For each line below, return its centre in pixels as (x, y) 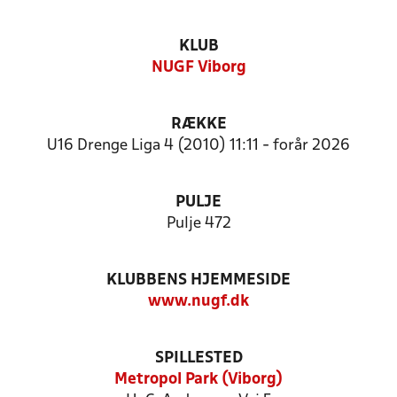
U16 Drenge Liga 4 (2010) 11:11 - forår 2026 (198, 146)
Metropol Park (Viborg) (198, 380)
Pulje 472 (198, 224)
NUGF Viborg (198, 68)
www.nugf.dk (198, 302)
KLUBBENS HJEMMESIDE (198, 280)
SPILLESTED (198, 358)
